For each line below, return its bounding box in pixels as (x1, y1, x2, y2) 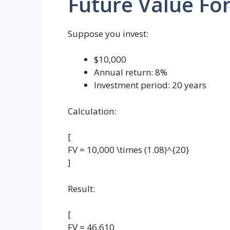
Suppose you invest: (68, 27, 148, 40)
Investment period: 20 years (94, 79, 206, 91)
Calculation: (68, 105, 116, 117)
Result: (68, 182, 95, 195)
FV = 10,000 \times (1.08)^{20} (68, 144, 189, 156)
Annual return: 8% (94, 66, 167, 79)
